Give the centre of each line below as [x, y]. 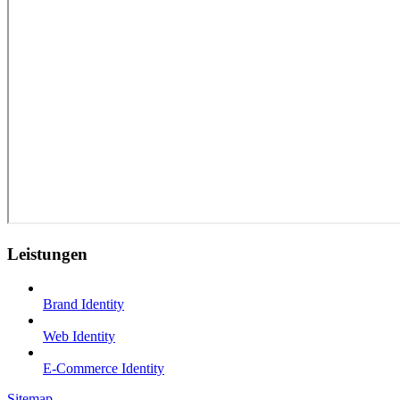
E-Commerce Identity [104, 369]
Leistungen [47, 254]
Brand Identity [83, 304]
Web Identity [79, 337]
